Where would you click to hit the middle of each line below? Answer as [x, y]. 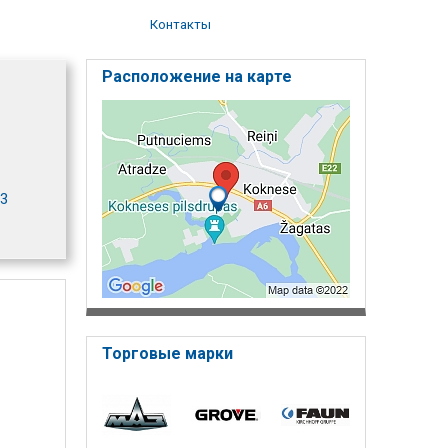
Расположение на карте [197, 76]
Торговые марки [167, 353]
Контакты [181, 24]
